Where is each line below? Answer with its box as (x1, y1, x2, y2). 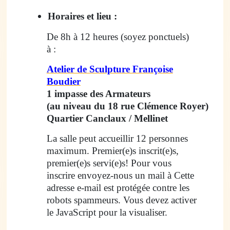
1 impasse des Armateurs (46, 88, 150, 99)
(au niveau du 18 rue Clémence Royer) (46, 100, 208, 111)
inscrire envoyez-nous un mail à (46, 169, 174, 181)
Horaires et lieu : (47, 10, 117, 22)
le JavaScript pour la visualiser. (46, 206, 167, 218)
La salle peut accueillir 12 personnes (46, 132, 188, 144)
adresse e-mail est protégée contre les (46, 182, 189, 193)
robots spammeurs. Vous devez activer (46, 194, 197, 205)
